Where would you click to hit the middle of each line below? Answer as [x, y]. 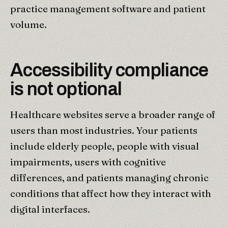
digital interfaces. [50, 209]
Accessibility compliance [109, 70]
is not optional [66, 89]
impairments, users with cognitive [88, 162]
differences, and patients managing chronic [109, 177]
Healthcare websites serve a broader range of [113, 114]
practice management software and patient [108, 8]
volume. [28, 24]
